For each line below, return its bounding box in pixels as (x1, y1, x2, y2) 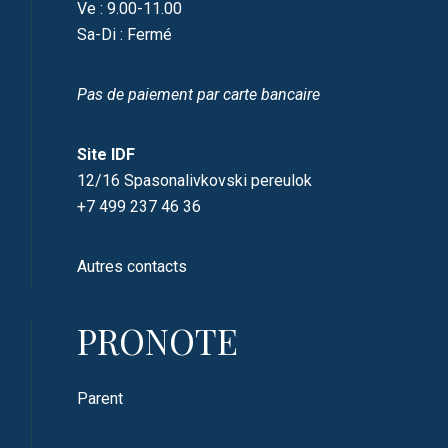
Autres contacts (77, 256, 188, 276)
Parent (77, 388, 124, 408)
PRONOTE (77, 316, 239, 364)
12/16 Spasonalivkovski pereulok (77, 170, 313, 190)
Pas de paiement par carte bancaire (77, 84, 321, 104)
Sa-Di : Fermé (77, 24, 173, 44)
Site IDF (77, 144, 136, 164)
